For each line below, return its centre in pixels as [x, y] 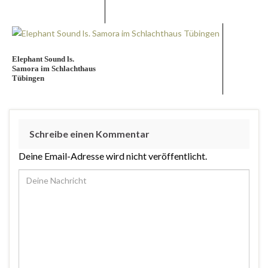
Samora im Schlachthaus [54, 69]
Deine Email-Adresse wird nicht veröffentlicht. [113, 156]
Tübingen [28, 78]
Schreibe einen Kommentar [89, 134]
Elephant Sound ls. [43, 59]
